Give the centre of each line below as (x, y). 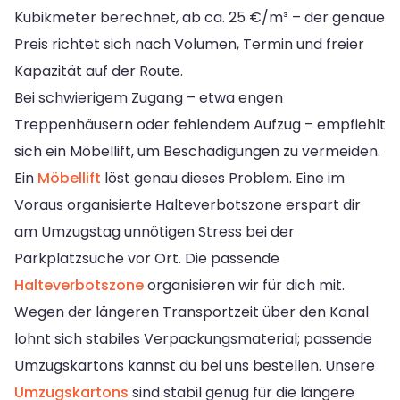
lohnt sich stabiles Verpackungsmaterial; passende (193, 339)
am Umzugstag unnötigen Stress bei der (154, 232)
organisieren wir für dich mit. (244, 286)
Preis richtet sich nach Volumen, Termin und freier (189, 45)
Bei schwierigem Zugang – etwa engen (149, 98)
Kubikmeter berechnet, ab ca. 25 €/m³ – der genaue (200, 18)
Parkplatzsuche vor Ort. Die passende (147, 259)
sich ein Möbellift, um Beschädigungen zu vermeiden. (197, 152)
